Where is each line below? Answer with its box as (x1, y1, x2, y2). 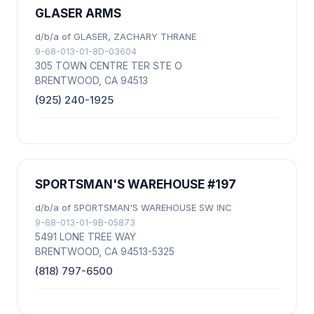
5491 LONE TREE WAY (35, 231, 136, 243)
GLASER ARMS (35, 6, 121, 20)
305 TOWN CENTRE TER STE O (35, 60, 182, 71)
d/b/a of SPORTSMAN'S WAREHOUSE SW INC (35, 202, 232, 213)
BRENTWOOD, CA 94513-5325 (35, 245, 175, 257)
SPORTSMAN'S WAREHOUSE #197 (35, 177, 236, 191)
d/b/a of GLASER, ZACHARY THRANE (35, 31, 196, 42)
